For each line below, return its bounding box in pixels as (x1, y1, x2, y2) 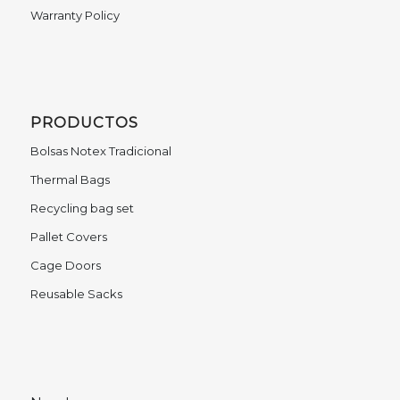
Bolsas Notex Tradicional (29, 144, 171, 159)
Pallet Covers (29, 229, 107, 245)
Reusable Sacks (29, 287, 122, 302)
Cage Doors (29, 258, 101, 273)
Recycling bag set (29, 201, 134, 216)
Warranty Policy (29, 8, 120, 23)
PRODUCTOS (29, 113, 138, 132)
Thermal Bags (29, 172, 110, 187)
